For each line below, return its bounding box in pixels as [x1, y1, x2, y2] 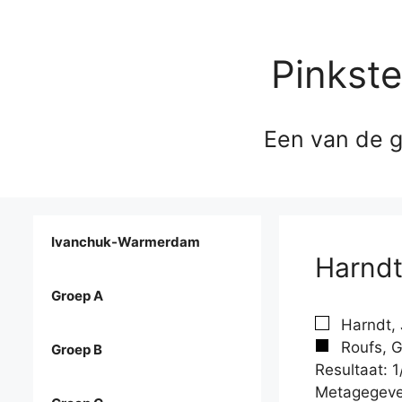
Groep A [51, 287, 103, 305]
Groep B [51, 341, 102, 359]
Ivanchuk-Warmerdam [51, 233, 200, 251]
